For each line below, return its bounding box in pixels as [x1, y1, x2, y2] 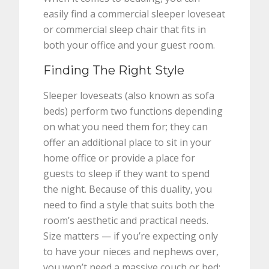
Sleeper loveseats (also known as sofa [43, 88, 215, 102]
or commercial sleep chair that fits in [43, 22, 207, 36]
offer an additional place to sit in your [43, 135, 212, 149]
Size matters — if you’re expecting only [43, 229, 219, 243]
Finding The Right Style [43, 62, 185, 77]
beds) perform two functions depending [43, 104, 223, 118]
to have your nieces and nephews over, [43, 244, 219, 258]
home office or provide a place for [43, 151, 196, 165]
